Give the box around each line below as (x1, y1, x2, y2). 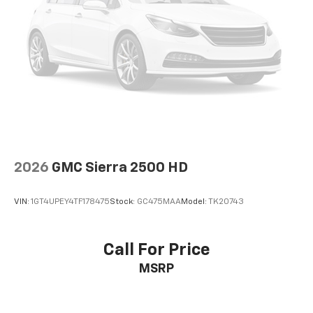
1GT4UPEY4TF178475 (31, 198, 110, 207)
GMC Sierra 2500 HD (52, 160, 188, 175)
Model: (181, 198, 208, 207)
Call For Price (103, 242, 210, 259)
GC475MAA (137, 198, 181, 207)
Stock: (110, 198, 137, 207)
